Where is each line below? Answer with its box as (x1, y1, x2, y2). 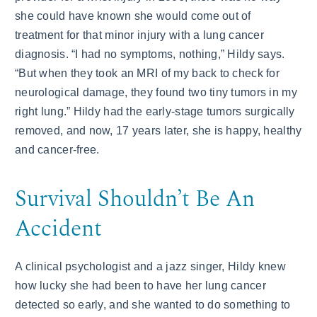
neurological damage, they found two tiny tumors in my (15, 86, 297, 98)
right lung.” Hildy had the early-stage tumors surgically (15, 105, 295, 117)
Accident (15, 212, 102, 246)
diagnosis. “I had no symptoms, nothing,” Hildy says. (15, 48, 285, 60)
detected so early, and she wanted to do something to (15, 299, 291, 311)
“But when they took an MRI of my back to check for (15, 67, 279, 79)
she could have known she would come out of (15, 10, 251, 22)
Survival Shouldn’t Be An (15, 183, 255, 217)
